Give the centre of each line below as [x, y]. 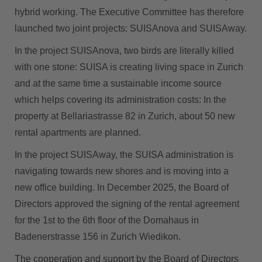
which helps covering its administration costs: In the [120, 100]
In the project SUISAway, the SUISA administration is [124, 155]
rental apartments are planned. [78, 133]
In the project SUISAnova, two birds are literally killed [124, 51]
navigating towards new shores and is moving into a [122, 171]
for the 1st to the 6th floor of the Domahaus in [107, 220]
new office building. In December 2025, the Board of [122, 188]
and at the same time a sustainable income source [118, 84]
